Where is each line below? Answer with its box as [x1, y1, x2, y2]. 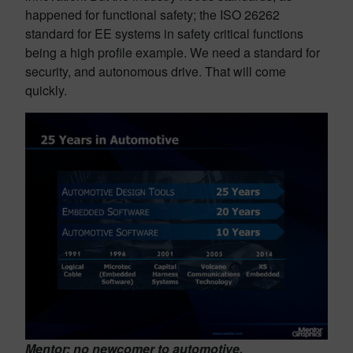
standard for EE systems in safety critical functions [25, 24, 303, 43]
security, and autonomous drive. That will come [25, 62, 286, 80]
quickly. [25, 81, 67, 99]
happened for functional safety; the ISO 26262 [25, 6, 280, 24]
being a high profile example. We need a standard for [25, 43, 320, 61]
